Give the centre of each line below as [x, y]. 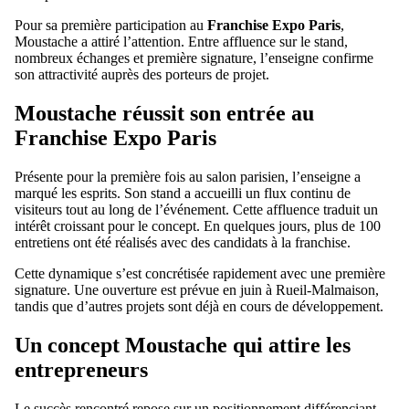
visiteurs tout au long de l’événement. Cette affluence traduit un [196, 209]
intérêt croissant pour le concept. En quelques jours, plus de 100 [198, 225]
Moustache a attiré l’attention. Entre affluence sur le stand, [181, 42]
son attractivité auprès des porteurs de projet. [142, 74]
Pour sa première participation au [111, 25]
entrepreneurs [81, 369]
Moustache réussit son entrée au [164, 113]
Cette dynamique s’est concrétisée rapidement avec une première [200, 273]
